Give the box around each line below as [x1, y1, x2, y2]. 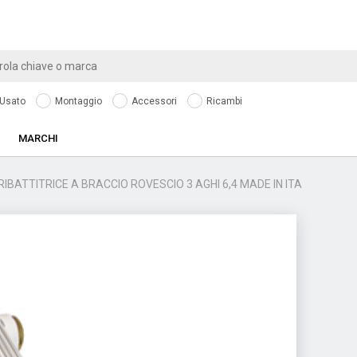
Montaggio [53, 96, 102, 107]
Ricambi [204, 96, 242, 107]
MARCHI [18, 132, 58, 144]
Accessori [129, 96, 177, 107]
